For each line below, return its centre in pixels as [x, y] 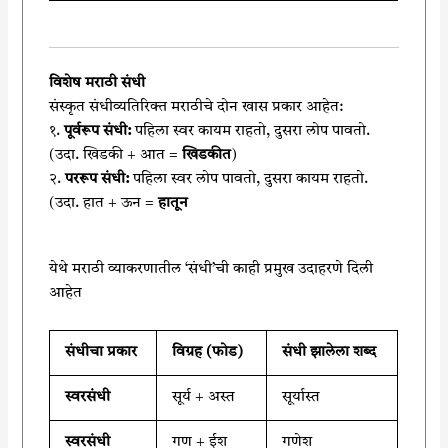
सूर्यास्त [301, 397]
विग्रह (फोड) [208, 352]
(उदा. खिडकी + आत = [116, 155]
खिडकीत [207, 155]
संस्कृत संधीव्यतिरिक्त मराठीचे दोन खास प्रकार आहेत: [196, 107]
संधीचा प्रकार [101, 352]
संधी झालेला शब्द [329, 352]
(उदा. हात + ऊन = [104, 203]
